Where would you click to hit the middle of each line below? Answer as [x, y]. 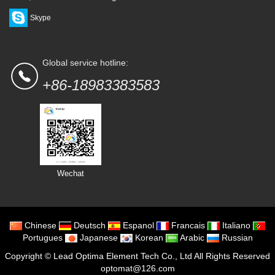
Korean [148, 238]
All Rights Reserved [232, 256]
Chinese [39, 226]
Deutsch [88, 226]
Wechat [71, 174]
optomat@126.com [137, 269]
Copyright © [29, 256]
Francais [187, 226]
